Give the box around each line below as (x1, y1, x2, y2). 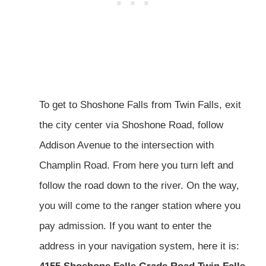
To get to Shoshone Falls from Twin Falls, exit (39, 99, 241, 110)
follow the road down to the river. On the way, (39, 179, 239, 191)
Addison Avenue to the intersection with (39, 139, 214, 151)
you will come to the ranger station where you (39, 199, 240, 211)
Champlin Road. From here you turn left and (39, 159, 233, 171)
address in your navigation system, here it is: (39, 240, 239, 252)
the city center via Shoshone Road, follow (39, 119, 223, 131)
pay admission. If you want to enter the (39, 220, 211, 232)
